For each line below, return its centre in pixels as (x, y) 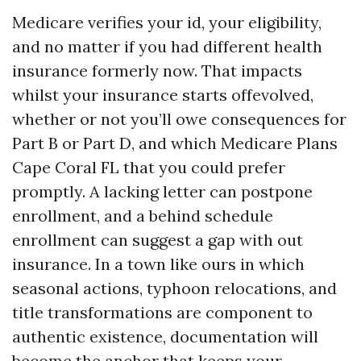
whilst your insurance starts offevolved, (163, 95)
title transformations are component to (162, 312)
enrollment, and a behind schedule (143, 216)
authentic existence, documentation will (165, 336)
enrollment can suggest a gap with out (158, 240)
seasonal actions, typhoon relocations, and (174, 288)
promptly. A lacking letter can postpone (162, 191)
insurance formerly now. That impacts (157, 71)
